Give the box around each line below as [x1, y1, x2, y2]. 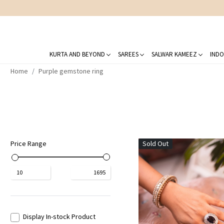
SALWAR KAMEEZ [151, 49, 197, 58]
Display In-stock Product [22, 211, 95, 221]
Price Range [10, 138, 46, 148]
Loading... [184, 213, 213, 223]
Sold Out [142, 138, 168, 148]
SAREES [117, 49, 138, 58]
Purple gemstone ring [38, 66, 103, 75]
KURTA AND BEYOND [49, 49, 105, 58]
